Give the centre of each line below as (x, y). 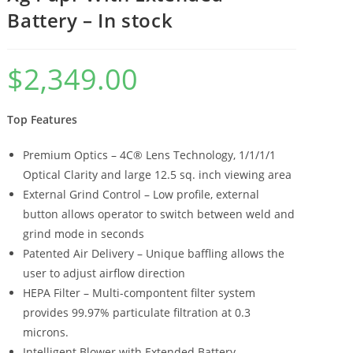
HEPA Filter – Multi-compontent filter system (139, 292)
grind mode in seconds (84, 233)
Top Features (43, 119)
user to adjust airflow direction (104, 273)
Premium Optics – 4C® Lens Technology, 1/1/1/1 (150, 154)
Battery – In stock (90, 20)
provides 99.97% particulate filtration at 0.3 (137, 312)
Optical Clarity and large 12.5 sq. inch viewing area (158, 174)
